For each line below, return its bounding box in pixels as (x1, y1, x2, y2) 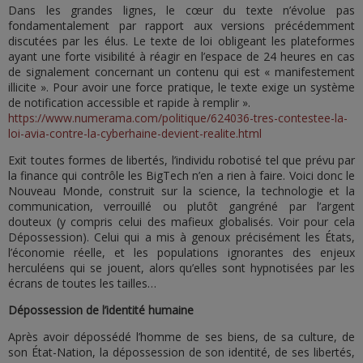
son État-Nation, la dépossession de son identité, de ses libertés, (8, 344, 355, 360)
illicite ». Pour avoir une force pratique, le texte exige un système (8, 79, 355, 95)
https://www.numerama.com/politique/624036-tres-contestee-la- (8, 110, 348, 126)
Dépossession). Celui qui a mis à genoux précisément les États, (8, 229, 355, 245)
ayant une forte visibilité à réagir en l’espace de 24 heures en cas (8, 49, 355, 64)
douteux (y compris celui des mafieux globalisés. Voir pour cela (8, 214, 355, 229)
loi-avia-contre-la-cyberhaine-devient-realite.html (8, 126, 262, 141)
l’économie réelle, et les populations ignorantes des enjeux (8, 245, 355, 260)
